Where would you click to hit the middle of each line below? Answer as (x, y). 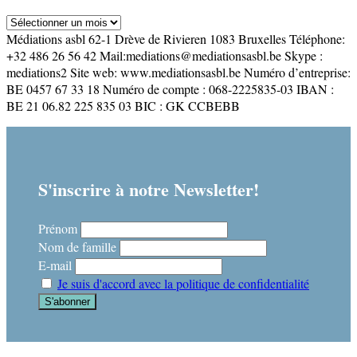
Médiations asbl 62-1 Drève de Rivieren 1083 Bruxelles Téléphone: (176, 39)
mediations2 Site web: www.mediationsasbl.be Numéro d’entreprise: (178, 73)
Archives (28, 21)
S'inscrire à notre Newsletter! (149, 190)
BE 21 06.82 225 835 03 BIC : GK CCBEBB (123, 106)
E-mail (55, 265)
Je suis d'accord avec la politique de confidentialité (183, 284)
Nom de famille (77, 247)
